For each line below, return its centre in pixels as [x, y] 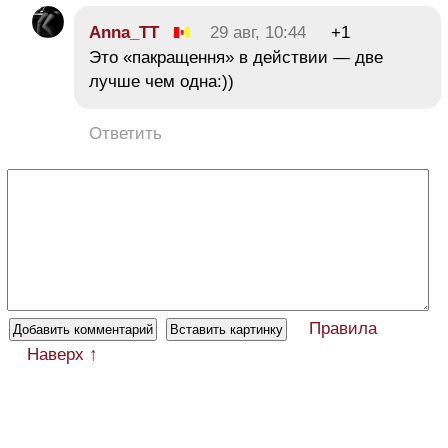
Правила [343, 329]
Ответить [125, 134]
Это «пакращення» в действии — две [236, 58]
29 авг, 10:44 [258, 33]
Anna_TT [124, 33]
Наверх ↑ [62, 355]
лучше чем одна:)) [161, 82]
